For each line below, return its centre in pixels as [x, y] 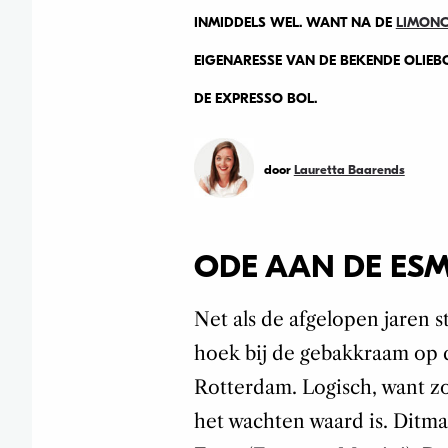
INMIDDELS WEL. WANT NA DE [294, 22]
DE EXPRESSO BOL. [255, 98]
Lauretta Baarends [349, 169]
